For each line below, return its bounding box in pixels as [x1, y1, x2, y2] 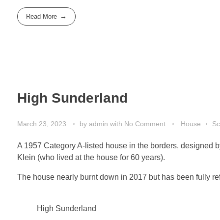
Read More [26, 13, 57, 21]
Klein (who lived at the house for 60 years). [17, 153, 165, 162]
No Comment [124, 119, 165, 128]
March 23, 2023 [17, 119, 66, 128]
